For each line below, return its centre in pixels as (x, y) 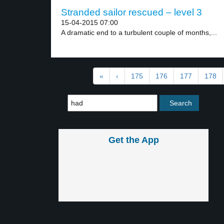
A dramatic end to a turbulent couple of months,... (139, 32)
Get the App (133, 140)
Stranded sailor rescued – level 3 (131, 12)
